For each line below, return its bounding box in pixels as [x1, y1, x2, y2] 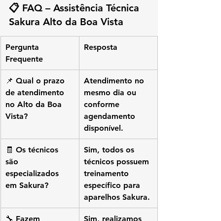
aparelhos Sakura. [84, 192, 150, 202]
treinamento [84, 168, 131, 178]
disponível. [84, 123, 123, 133]
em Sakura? [5, 180, 48, 190]
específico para [84, 180, 143, 190]
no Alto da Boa [5, 99, 64, 109]
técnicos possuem [84, 156, 151, 166]
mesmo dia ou [84, 87, 139, 97]
